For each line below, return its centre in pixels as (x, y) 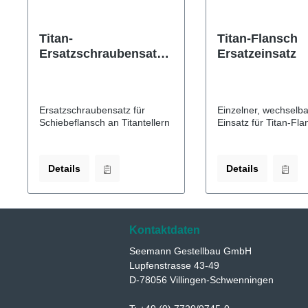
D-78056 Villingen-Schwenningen (201, 280)
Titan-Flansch (257, 38)
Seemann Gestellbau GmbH (190, 251)
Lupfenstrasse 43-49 (174, 265)
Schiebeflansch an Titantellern (104, 122)
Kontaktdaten (165, 230)
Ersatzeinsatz (256, 53)
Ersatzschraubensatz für (92, 110)
